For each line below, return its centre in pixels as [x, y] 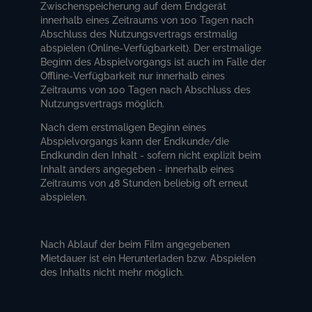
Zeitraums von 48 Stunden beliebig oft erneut [145, 183]
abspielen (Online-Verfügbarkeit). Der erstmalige [151, 48]
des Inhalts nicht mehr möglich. [112, 272]
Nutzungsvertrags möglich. [104, 103]
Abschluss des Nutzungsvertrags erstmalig [139, 34]
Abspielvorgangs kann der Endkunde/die [135, 141]
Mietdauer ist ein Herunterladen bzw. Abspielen [148, 258]
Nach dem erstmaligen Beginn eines [124, 127]
